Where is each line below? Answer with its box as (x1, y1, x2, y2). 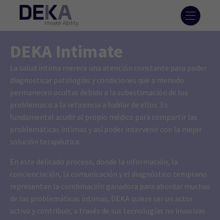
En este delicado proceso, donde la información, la (10, 157, 178, 167)
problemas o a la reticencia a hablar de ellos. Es (10, 100, 168, 110)
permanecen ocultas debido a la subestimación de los (10, 87, 188, 98)
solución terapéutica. (10, 137, 81, 147)
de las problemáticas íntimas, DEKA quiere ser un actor (10, 193, 193, 204)
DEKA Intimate (10, 40, 123, 63)
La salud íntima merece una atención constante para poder (10, 63, 207, 73)
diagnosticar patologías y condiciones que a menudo (10, 75, 184, 85)
